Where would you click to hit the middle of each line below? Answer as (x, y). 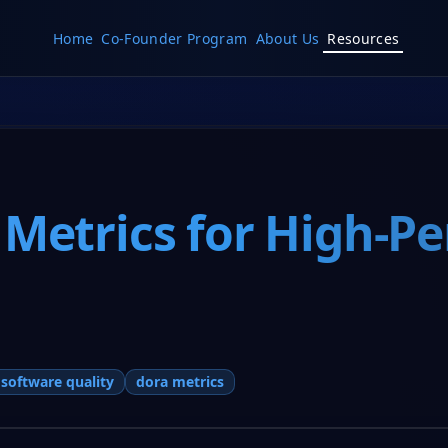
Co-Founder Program (174, 38)
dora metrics (179, 381)
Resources (363, 38)
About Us (287, 38)
